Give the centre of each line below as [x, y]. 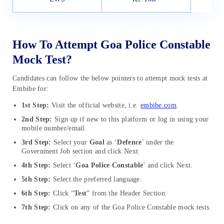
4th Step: [36, 165]
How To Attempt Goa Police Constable [111, 44]
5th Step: [36, 179]
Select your [70, 142]
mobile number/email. [54, 128]
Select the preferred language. [96, 179]
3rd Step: [36, 142]
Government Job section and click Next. [81, 151]
